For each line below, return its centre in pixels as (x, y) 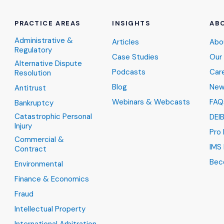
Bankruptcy (34, 103)
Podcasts (129, 72)
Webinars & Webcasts (151, 102)
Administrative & (44, 40)
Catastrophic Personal (53, 116)
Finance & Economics (52, 179)
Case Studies (135, 57)
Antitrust (30, 88)
